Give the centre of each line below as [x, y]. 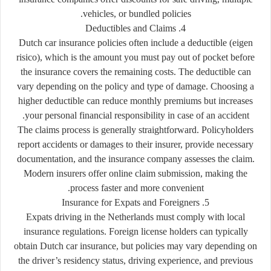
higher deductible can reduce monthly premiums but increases [135, 100]
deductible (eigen [220, 42]
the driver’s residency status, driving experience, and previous [135, 260]
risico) [28, 57]
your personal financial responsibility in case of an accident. [137, 115]
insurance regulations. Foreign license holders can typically [135, 231]
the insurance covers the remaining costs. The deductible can [135, 71]
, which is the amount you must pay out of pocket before [147, 57]
